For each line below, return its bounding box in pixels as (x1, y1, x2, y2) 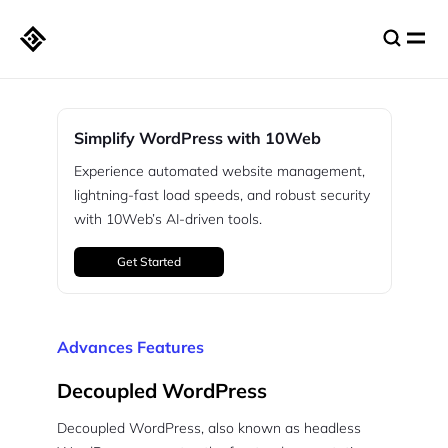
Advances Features (56, 337, 204, 357)
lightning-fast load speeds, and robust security (73, 186, 370, 204)
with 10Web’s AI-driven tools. (73, 210, 262, 228)
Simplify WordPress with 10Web (73, 128, 321, 148)
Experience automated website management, (73, 162, 365, 180)
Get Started (116, 254, 181, 269)
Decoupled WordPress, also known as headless (56, 419, 361, 437)
